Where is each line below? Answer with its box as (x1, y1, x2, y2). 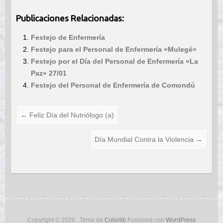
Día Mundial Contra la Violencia (95, 135, 196, 144)
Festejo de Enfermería (30, 33, 105, 42)
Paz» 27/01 (30, 69, 67, 78)
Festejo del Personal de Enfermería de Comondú (30, 81, 195, 90)
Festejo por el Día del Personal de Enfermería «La (30, 57, 198, 66)
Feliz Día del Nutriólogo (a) (27, 111, 114, 119)
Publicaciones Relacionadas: (15, 13, 124, 23)
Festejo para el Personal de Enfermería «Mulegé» (30, 45, 197, 54)
